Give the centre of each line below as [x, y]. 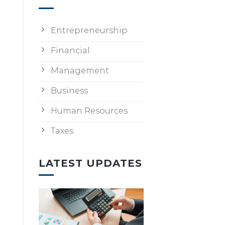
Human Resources [89, 110]
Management [80, 70]
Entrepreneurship [89, 30]
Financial [70, 50]
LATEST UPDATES [90, 163]
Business [69, 90]
